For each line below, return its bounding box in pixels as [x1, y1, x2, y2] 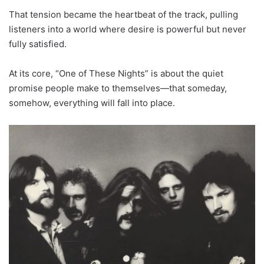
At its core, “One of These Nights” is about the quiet [9, 67, 223, 79]
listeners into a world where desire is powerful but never [9, 23, 246, 35]
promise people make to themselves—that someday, [9, 82, 227, 94]
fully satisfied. [9, 38, 67, 49]
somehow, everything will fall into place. [9, 97, 175, 108]
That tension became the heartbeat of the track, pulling [9, 8, 238, 20]
